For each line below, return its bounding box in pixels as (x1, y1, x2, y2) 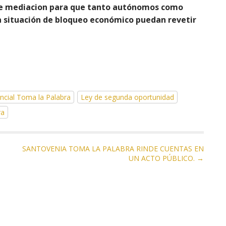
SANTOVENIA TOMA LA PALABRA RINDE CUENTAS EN (22, 144, 204, 153)
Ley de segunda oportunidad (81, 92, 174, 102)
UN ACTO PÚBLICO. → (129, 153, 204, 163)
